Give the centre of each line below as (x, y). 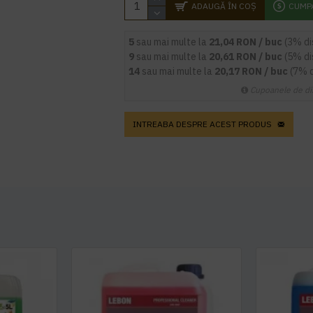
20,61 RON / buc (247, 57)
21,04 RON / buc (247, 42)
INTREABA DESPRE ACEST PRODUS (203, 124)
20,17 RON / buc (253, 71)
